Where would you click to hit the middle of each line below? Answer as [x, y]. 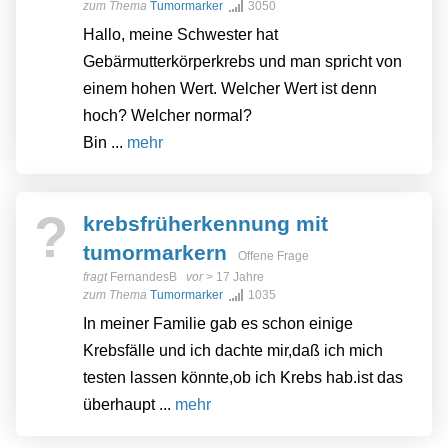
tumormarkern [155, 253]
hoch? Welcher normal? [167, 116]
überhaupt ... [129, 405]
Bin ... [105, 143]
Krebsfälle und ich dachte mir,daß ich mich [233, 351]
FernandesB [143, 277]
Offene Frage [272, 256]
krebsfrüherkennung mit [205, 224]
